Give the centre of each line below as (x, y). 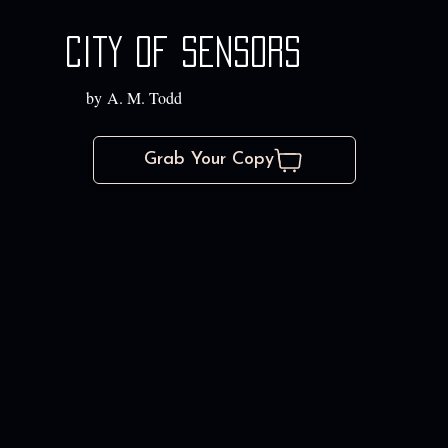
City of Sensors (183, 51)
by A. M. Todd (134, 98)
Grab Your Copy (209, 160)
